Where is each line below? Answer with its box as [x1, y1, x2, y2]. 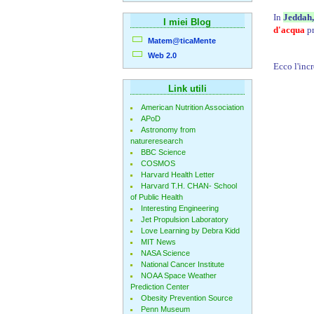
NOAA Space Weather [140, 271, 217, 280]
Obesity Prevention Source [140, 294, 233, 302]
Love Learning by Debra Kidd [140, 226, 240, 235]
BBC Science [140, 148, 186, 156]
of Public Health [130, 193, 183, 201]
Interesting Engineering [140, 204, 219, 212]
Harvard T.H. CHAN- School [140, 182, 237, 190]
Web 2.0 [147, 51, 177, 60]
